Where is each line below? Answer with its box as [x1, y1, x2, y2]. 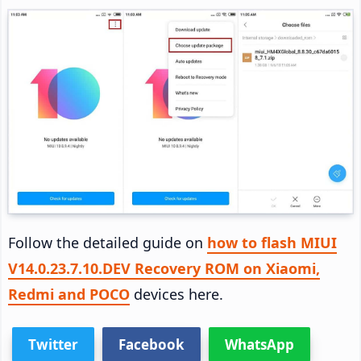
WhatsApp [225, 334, 294, 354]
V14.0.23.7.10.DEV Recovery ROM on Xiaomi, [8, 258, 320, 278]
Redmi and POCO [8, 284, 130, 304]
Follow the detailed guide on [8, 232, 207, 252]
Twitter [28, 334, 78, 354]
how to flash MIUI [207, 232, 337, 252]
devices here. [130, 284, 223, 304]
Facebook [118, 334, 185, 354]
